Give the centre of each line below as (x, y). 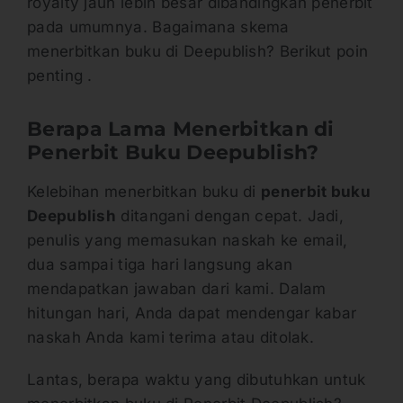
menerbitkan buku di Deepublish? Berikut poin (198, 52)
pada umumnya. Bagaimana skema (158, 27)
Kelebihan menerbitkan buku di (144, 192)
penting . (60, 76)
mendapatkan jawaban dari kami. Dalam (177, 289)
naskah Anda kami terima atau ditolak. (171, 338)
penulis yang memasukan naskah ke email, (188, 241)
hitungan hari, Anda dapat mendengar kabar (192, 313)
